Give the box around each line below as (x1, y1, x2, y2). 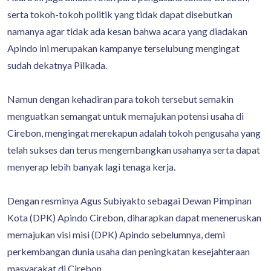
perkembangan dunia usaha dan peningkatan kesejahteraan (7, 245, 250, 257)
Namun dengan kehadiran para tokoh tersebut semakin (7, 93, 233, 105)
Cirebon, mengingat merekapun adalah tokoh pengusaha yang (7, 126, 261, 139)
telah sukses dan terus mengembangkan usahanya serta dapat (7, 143, 260, 155)
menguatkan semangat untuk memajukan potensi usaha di (7, 109, 244, 122)
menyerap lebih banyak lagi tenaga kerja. (7, 160, 175, 172)
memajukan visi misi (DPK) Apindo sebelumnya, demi (7, 228, 225, 240)
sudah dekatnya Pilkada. (7, 59, 107, 71)
